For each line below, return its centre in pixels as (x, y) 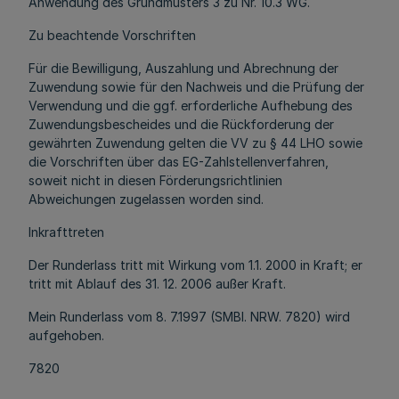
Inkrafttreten (66, 232)
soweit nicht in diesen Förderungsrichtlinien (155, 180)
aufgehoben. (66, 335)
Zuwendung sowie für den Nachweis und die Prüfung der (196, 87)
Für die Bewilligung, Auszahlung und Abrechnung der (183, 68)
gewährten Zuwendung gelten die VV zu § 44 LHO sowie (195, 143)
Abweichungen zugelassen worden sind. (146, 199)
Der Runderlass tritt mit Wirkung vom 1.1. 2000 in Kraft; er (195, 265)
